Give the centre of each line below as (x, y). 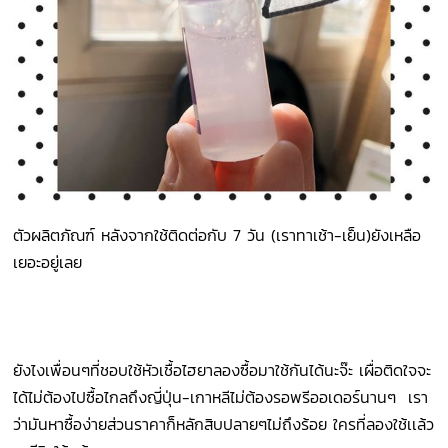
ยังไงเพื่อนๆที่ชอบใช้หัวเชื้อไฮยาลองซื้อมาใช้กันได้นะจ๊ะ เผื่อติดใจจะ (222, 369)
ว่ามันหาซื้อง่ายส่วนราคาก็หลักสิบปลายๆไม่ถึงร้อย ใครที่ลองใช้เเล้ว (224, 423)
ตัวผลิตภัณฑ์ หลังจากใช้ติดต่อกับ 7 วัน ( (145, 234)
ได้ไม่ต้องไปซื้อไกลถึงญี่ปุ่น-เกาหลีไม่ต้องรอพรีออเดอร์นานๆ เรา (221, 396)
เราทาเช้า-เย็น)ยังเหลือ (349, 234)
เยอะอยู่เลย (48, 261)
